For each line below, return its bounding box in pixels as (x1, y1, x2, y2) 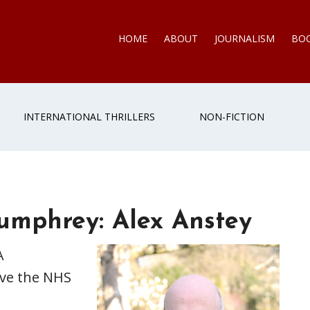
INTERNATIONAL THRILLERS (24, 110, 155, 123)
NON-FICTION (199, 110, 264, 123)
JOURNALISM (215, 32, 275, 45)
